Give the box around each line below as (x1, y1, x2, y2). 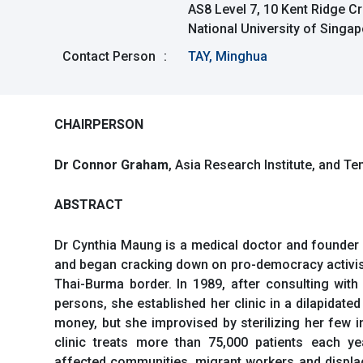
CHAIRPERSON (54, 117, 143, 132)
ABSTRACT (54, 197, 123, 213)
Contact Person (62, 49, 156, 64)
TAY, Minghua (188, 49, 267, 64)
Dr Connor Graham (54, 156, 169, 173)
